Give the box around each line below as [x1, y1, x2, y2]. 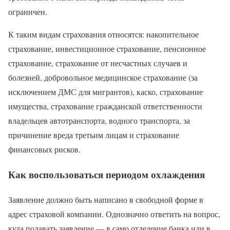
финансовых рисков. [8, 144, 81, 155]
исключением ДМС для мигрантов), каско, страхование [8, 86, 203, 98]
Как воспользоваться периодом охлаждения [8, 167, 205, 182]
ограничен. [8, 6, 47, 17]
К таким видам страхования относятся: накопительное [8, 29, 199, 40]
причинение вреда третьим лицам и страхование [8, 129, 179, 141]
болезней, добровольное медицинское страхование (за [8, 72, 198, 83]
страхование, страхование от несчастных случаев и [8, 57, 187, 69]
